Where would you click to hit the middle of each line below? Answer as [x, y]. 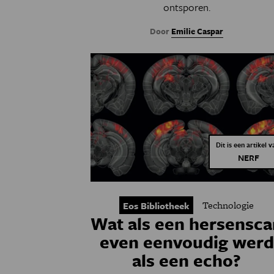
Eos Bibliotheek [157, 206]
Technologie [228, 205]
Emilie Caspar [198, 31]
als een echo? [187, 260]
